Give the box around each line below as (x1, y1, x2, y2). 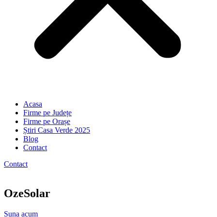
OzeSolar (4, 186, 50, 200)
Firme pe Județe (23, 108, 72, 117)
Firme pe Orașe (23, 117, 70, 125)
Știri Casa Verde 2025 (23, 126, 90, 134)
